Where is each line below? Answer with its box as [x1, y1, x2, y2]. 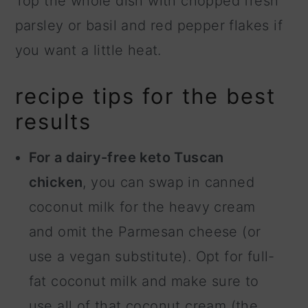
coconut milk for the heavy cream [28, 199, 256, 216]
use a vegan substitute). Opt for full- [28, 248, 275, 265]
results [14, 109, 91, 135]
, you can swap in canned [82, 174, 255, 191]
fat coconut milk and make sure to [28, 273, 259, 290]
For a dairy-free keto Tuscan [28, 149, 224, 166]
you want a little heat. [14, 42, 162, 59]
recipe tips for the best [14, 83, 276, 109]
